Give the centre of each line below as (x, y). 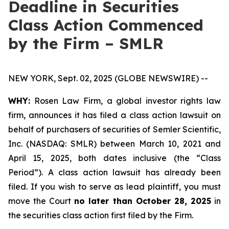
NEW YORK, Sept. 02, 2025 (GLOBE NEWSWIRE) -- (108, 78)
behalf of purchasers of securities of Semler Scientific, (114, 129)
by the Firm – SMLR (86, 43)
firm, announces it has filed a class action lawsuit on (114, 115)
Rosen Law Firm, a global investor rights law (125, 101)
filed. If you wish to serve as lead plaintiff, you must (114, 187)
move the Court (41, 201)
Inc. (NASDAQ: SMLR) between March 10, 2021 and (114, 144)
